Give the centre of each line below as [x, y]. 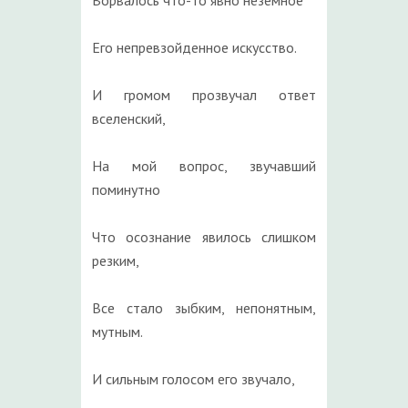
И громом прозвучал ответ [204, 95]
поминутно [126, 189]
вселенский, [129, 118]
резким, [116, 260]
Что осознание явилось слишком [204, 237]
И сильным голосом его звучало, [194, 379]
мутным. [117, 331]
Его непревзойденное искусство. [194, 47]
